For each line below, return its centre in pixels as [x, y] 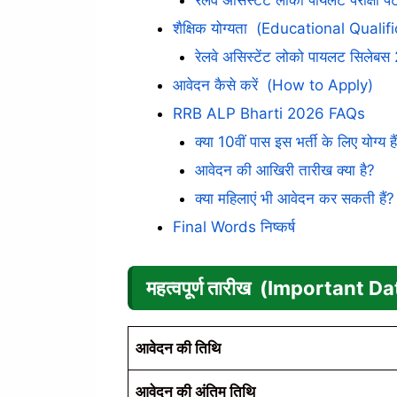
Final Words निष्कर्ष [234, 227]
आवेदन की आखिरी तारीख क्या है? [285, 170]
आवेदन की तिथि [178, 348]
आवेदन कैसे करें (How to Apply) [272, 85]
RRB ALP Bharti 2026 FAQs [269, 113]
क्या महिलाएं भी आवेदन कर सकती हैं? [295, 198]
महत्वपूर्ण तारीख [200, 288]
